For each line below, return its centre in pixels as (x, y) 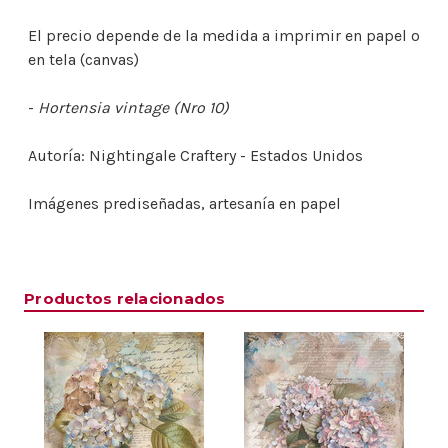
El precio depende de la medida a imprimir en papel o (224, 36)
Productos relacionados (125, 299)
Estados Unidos (306, 156)
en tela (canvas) (83, 60)
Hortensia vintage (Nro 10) (133, 108)
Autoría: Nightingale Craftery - (139, 156)
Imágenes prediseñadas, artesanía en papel (184, 204)
